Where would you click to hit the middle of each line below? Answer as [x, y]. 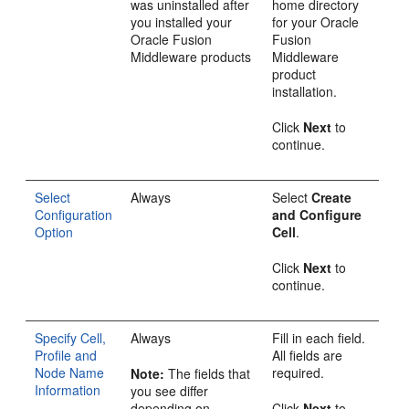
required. [299, 372]
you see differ [170, 390]
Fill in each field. [319, 337]
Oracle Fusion [172, 39]
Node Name [70, 372]
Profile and [66, 355]
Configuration [74, 214]
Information [68, 389]
